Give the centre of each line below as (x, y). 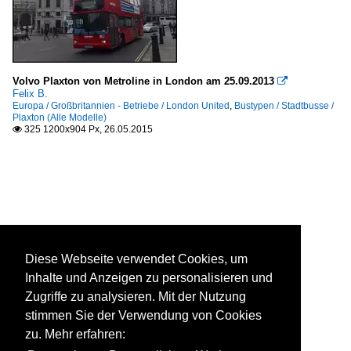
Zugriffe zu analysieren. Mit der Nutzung (136, 297)
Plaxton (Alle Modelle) (60, 118)
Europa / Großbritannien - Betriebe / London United (121, 106)
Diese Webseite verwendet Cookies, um (136, 259)
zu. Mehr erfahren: (75, 335)
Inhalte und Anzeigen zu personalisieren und (149, 278)
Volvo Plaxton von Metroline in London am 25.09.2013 (143, 81)
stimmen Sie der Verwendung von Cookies (143, 316)
